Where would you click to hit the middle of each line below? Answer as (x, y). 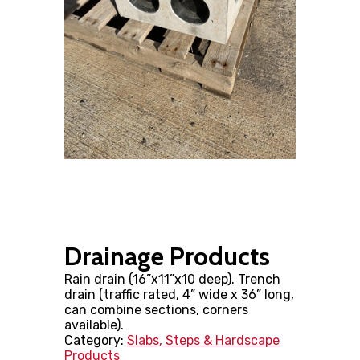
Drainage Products (167, 256)
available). (94, 325)
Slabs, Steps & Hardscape (203, 341)
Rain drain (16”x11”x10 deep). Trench (172, 280)
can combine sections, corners (156, 310)
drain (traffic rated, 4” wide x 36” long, (179, 295)
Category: (96, 341)
